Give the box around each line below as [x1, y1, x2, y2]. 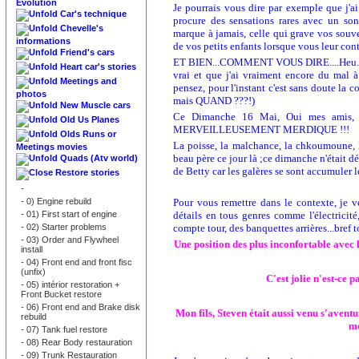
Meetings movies [16, 142, 87, 151]
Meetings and [60, 76, 117, 86]
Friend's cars [60, 47, 115, 57]
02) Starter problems [24, 222, 107, 232]
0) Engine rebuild [24, 196, 91, 206]
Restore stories [53, 167, 119, 177]
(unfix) [21, 267, 46, 276]
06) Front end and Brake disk [24, 302, 140, 312]
